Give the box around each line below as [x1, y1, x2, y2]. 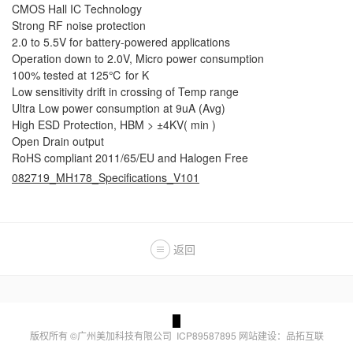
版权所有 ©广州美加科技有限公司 [29, 329, 176, 343]
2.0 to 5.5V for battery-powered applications [12, 34, 230, 50]
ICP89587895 [176, 329, 236, 343]
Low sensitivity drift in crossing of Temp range [12, 84, 239, 99]
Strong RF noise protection [12, 17, 146, 33]
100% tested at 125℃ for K [12, 67, 149, 83]
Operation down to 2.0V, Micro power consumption [12, 50, 264, 66]
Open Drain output [12, 133, 104, 149]
